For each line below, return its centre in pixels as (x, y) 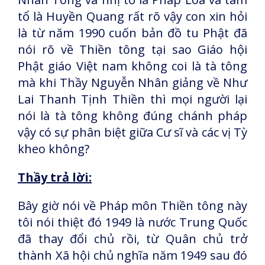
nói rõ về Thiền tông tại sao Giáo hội (132, 49)
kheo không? (54, 149)
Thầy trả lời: (55, 177)
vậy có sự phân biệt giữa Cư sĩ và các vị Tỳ (132, 132)
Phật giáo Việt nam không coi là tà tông (132, 66)
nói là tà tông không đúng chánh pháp (132, 116)
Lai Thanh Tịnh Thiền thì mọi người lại (132, 99)
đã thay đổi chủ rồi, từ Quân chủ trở (132, 239)
